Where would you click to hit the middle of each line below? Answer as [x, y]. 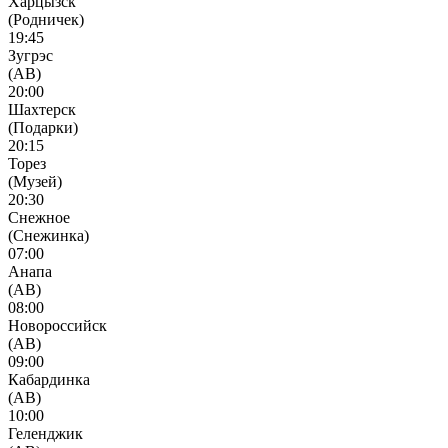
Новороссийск [57, 325]
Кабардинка [49, 379]
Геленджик [45, 433]
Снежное [39, 217]
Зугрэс [30, 55]
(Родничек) [46, 19]
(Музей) [35, 181]
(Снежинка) [48, 235]
